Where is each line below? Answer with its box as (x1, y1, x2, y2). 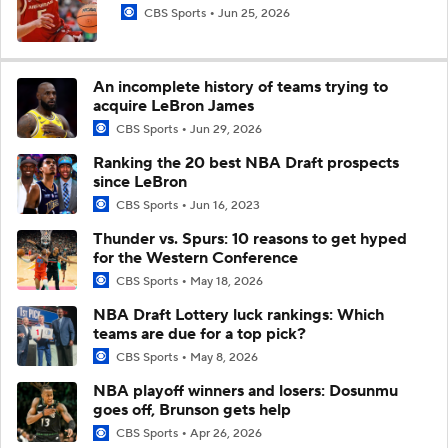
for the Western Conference (93, 248, 298, 269)
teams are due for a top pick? (93, 324, 306, 345)
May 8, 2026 (190, 350, 258, 366)
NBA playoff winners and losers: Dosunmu (93, 381, 398, 402)
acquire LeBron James (93, 95, 254, 116)
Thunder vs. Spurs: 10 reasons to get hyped (93, 229, 407, 250)
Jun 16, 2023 (190, 198, 260, 213)
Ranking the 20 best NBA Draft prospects (93, 153, 399, 173)
